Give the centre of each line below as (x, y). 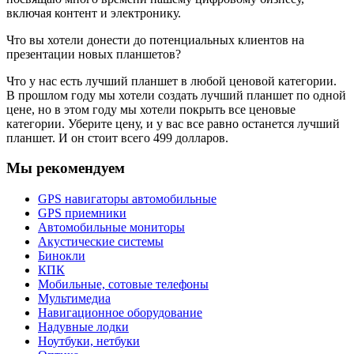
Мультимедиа (74, 299)
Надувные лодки (83, 327)
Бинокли (62, 256)
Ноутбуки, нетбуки (89, 341)
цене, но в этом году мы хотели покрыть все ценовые (151, 109)
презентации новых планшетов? (94, 54)
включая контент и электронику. (94, 13)
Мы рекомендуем (66, 168)
